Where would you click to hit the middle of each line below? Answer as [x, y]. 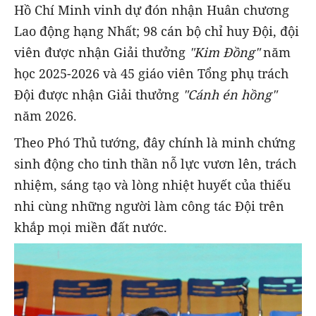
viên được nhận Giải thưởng [102, 52]
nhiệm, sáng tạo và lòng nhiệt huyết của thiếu [152, 184]
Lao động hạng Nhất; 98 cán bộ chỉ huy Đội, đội [157, 31]
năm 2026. [45, 115]
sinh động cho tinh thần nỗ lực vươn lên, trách [155, 163]
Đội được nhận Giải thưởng [98, 94]
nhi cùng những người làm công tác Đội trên [149, 206]
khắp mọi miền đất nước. [91, 227]
